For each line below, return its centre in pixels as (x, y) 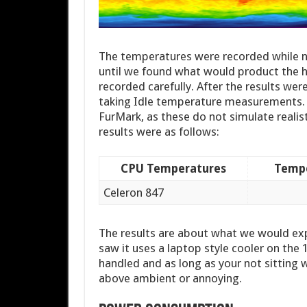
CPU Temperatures (173, 168)
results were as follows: (159, 131)
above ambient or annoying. (170, 278)
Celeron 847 (134, 192)
